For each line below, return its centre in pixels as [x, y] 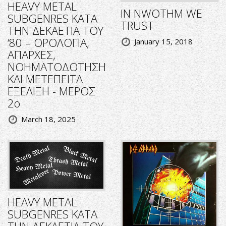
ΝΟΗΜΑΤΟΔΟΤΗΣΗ [57, 67]
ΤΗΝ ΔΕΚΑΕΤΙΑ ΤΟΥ [55, 31]
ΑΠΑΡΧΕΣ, [32, 55]
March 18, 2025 [48, 119]
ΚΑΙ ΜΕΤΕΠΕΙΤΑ [45, 79]
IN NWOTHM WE [161, 13]
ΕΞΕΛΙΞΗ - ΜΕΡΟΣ [51, 91]
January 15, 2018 [163, 42]
